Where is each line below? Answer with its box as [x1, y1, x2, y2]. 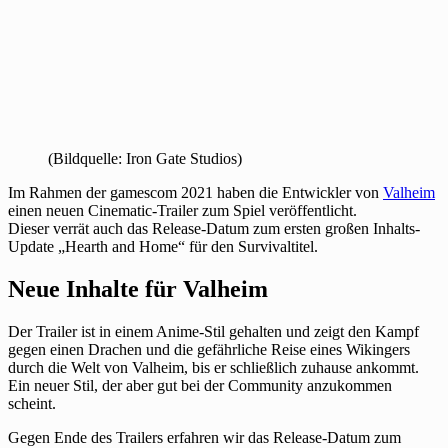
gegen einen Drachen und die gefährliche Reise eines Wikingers [8, 340, 410, 358]
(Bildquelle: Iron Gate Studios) [48, 149, 242, 167]
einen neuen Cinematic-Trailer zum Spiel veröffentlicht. [8, 201, 357, 219]
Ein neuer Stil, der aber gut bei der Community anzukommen [8, 376, 392, 394]
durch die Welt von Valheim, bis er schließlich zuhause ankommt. [8, 358, 419, 376]
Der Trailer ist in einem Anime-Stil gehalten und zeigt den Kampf [8, 322, 419, 340]
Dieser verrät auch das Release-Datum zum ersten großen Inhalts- [8, 219, 420, 237]
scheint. [8, 394, 56, 412]
